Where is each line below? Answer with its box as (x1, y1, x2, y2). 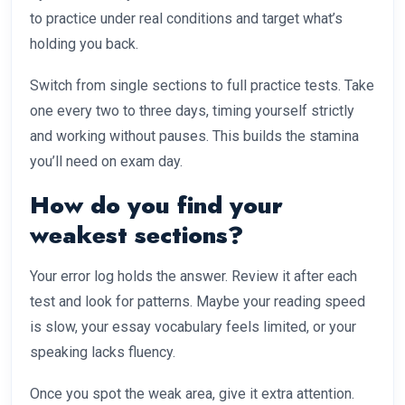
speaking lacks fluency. (30, 344, 175, 362)
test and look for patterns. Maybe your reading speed (30, 293, 365, 311)
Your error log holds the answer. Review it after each (30, 268, 357, 286)
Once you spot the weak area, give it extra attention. (30, 385, 354, 403)
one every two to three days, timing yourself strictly (30, 102, 354, 120)
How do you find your (30, 188, 283, 223)
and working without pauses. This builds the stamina (30, 127, 359, 146)
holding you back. (30, 35, 138, 53)
